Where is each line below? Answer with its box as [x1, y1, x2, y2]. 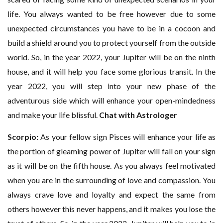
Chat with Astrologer [99, 110, 177, 120]
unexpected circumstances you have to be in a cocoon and [7, 23, 216, 33]
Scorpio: [7, 132, 38, 142]
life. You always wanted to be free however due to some [7, 9, 216, 19]
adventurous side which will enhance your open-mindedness [7, 96, 216, 106]
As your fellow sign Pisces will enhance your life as [38, 132, 216, 142]
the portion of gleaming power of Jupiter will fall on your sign [7, 146, 216, 156]
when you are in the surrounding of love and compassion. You [7, 175, 216, 185]
